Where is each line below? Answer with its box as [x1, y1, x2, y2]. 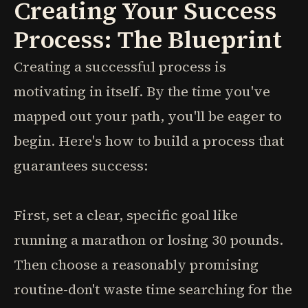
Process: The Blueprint [14, 23, 282, 56]
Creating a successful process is [14, 57, 226, 76]
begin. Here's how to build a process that [14, 131, 284, 151]
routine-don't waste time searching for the [14, 280, 292, 299]
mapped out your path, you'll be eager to [14, 107, 282, 126]
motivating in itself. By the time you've [14, 82, 270, 101]
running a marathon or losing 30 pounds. [14, 230, 283, 250]
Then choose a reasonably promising [14, 255, 258, 274]
